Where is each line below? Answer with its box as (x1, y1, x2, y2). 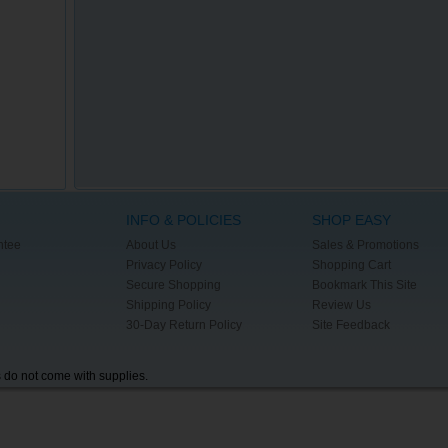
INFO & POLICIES (125, 212, 241, 228)
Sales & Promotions (311, 238, 419, 252)
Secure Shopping (125, 278, 221, 292)
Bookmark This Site (311, 278, 417, 292)
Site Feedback (311, 318, 390, 332)
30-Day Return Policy (125, 318, 242, 332)
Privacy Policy (125, 258, 202, 272)
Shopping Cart (311, 258, 391, 272)
